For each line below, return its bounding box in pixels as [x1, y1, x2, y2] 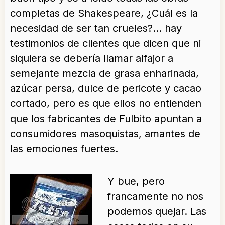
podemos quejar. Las [107, 205, 206, 218]
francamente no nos [107, 190, 203, 203]
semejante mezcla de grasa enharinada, [10, 67, 199, 80]
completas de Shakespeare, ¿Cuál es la [10, 7, 198, 20]
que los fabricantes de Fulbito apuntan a [10, 113, 202, 125]
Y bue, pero [107, 175, 165, 188]
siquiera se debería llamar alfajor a [10, 52, 173, 65]
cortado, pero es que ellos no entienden [10, 97, 201, 110]
